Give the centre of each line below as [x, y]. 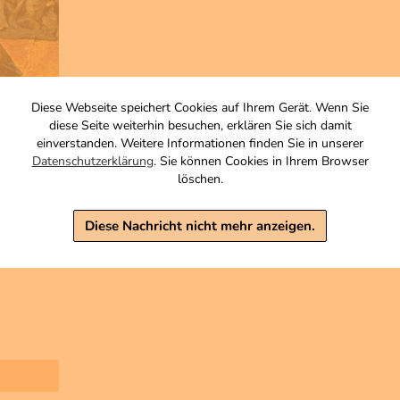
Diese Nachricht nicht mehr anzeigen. [200, 225]
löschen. [200, 179]
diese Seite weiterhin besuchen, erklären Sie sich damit [200, 125]
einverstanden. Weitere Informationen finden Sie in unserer [200, 143]
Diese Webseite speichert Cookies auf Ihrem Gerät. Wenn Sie [200, 107]
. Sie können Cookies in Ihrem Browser [261, 161]
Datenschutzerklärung [92, 161]
